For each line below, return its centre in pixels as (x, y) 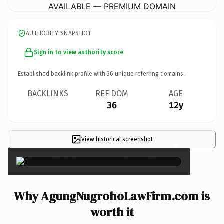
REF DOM (112, 93)
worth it (112, 212)
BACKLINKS (48, 93)
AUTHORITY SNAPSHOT (59, 33)
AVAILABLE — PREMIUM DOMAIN (112, 6)
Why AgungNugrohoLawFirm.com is (112, 196)
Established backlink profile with (62, 74)
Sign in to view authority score (79, 52)
